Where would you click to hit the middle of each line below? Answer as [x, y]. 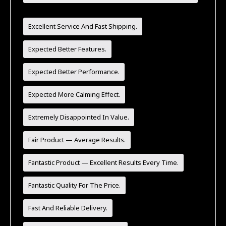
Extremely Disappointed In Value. [79, 117]
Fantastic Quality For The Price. [75, 185]
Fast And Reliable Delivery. [68, 208]
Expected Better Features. [68, 49]
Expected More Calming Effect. [74, 94]
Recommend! [110, 11]
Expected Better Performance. [74, 71]
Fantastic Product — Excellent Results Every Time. [104, 162]
